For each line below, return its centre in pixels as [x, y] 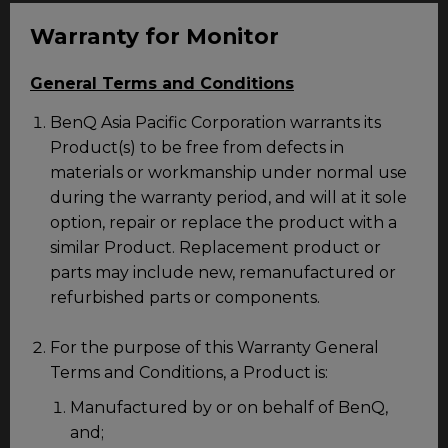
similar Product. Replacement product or [215, 247]
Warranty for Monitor [154, 35]
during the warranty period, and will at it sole [228, 197]
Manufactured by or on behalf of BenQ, [229, 407]
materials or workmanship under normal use [228, 172]
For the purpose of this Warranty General [214, 347]
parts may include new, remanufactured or [223, 272]
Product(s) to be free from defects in [197, 147]
